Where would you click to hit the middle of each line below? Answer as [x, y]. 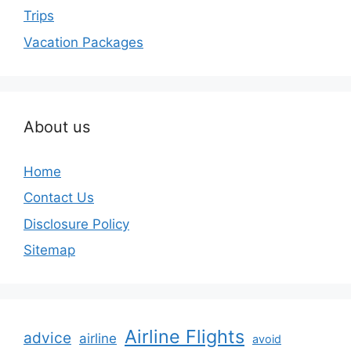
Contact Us [59, 198]
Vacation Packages [83, 42]
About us [57, 127]
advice [47, 338]
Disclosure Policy [76, 224]
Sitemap [49, 250]
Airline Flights [185, 337]
